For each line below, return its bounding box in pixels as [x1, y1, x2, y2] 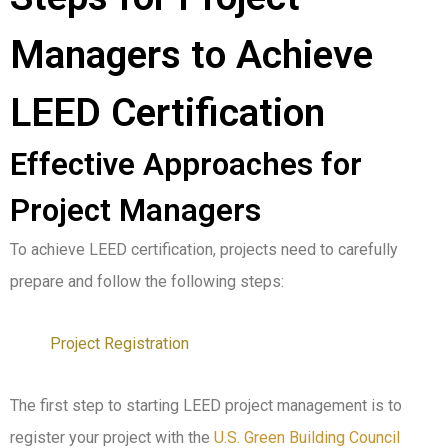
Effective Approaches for [10, 146, 362, 184]
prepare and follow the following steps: [10, 272, 284, 292]
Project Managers [10, 192, 261, 230]
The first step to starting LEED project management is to [10, 396, 402, 416]
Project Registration [50, 334, 189, 354]
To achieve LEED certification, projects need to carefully [10, 240, 398, 260]
